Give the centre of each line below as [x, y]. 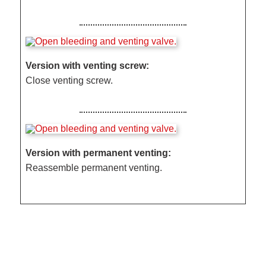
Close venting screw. [69, 80]
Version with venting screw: [88, 65]
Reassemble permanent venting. [94, 167]
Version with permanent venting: [99, 153]
